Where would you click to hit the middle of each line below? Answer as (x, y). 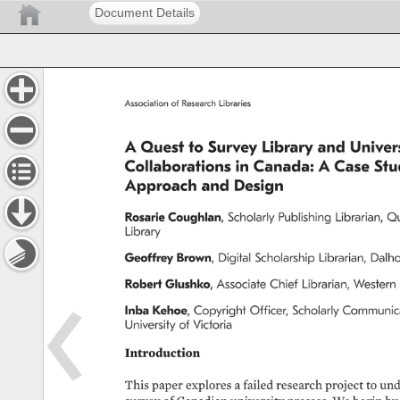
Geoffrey (149, 258)
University (152, 325)
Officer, (270, 310)
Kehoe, (172, 310)
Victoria (215, 325)
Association (147, 103)
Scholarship (287, 258)
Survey (233, 147)
